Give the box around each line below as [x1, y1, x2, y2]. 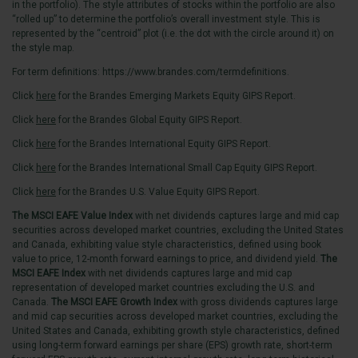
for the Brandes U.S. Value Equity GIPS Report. [56, 185, 260, 197]
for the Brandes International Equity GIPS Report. [56, 137, 271, 149]
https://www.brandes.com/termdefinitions [102, 66, 287, 78]
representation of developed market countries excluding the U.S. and [12, 281, 315, 293]
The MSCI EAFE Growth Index [51, 296, 177, 308]
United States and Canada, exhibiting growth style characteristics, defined [12, 324, 340, 336]
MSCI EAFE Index [12, 267, 86, 279]
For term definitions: [12, 66, 102, 78]
